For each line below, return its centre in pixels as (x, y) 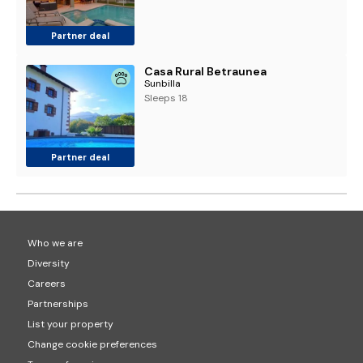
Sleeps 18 (167, 98)
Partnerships (58, 304)
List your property (70, 324)
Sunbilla (163, 83)
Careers (46, 284)
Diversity (48, 263)
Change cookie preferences (92, 344)
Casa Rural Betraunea (206, 71)
